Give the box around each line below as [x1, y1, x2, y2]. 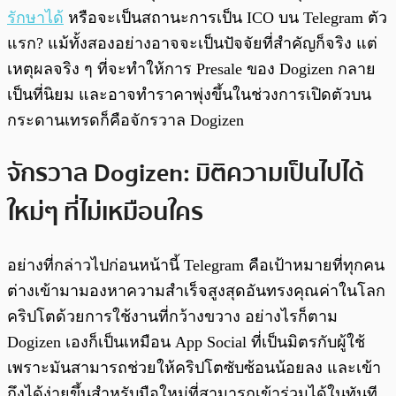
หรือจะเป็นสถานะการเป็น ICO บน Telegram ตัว [64, 9, 387, 27]
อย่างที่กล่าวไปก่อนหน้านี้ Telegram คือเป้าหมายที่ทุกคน [7, 255, 385, 274]
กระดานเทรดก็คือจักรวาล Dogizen [7, 111, 244, 130]
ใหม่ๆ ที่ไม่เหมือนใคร [7, 192, 203, 232]
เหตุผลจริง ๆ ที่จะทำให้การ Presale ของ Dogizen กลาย [7, 60, 376, 79]
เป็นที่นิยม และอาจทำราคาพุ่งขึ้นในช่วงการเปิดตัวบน [7, 86, 371, 104]
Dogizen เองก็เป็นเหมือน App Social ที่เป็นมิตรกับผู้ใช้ [7, 332, 365, 351]
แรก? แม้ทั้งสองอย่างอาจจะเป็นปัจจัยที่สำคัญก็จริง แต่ [7, 34, 377, 53]
